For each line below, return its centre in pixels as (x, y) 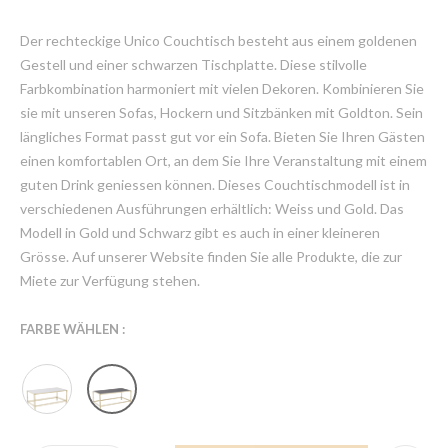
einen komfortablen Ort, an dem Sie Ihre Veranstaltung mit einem (223, 160)
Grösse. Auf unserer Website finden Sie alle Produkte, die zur (211, 256)
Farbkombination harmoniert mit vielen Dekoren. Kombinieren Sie (222, 88)
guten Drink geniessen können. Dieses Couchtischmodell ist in (215, 184)
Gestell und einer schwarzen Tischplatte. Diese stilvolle (193, 64)
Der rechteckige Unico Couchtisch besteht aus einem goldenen (218, 40)
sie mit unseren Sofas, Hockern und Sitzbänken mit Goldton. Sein (221, 112)
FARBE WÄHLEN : (72, 328)
